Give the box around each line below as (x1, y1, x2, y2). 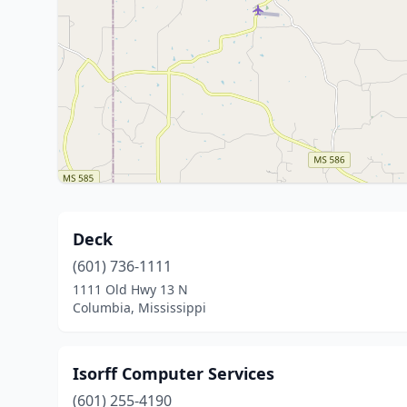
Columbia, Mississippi (73, 299, 206, 316)
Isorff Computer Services (73, 362, 274, 384)
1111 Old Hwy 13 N (73, 281, 188, 298)
